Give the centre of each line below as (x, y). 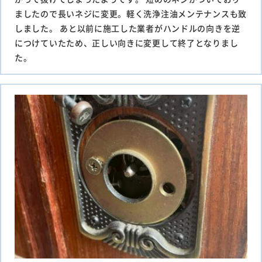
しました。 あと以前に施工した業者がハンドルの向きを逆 (127, 28)
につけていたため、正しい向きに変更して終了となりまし (127, 43)
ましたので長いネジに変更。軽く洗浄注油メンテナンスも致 (131, 14)
